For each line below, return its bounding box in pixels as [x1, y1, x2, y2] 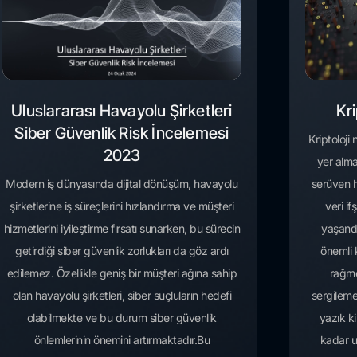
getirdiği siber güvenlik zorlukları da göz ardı [15, 244, 229, 258]
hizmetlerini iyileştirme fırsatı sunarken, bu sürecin [3, 222, 241, 236]
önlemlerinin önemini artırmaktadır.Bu [33, 333, 210, 347]
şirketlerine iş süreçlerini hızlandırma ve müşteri [10, 199, 234, 214]
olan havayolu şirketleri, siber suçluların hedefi [12, 288, 232, 303]
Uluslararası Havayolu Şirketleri [11, 101, 233, 121]
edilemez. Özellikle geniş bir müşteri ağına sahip [6, 266, 237, 280]
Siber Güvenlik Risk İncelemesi [14, 124, 229, 143]
